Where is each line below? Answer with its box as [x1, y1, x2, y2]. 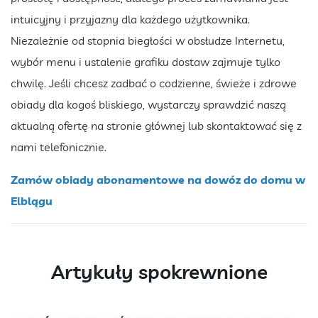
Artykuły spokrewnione [50, 259, 268, 285]
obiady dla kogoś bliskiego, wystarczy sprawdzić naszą [11, 97, 286, 112]
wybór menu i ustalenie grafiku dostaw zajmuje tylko [11, 55, 280, 70]
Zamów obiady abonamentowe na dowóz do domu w [11, 172, 305, 187]
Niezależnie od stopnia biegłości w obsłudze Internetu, [11, 33, 285, 48]
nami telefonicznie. [11, 140, 109, 155]
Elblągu [11, 194, 53, 209]
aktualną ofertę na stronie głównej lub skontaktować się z [11, 119, 302, 133]
